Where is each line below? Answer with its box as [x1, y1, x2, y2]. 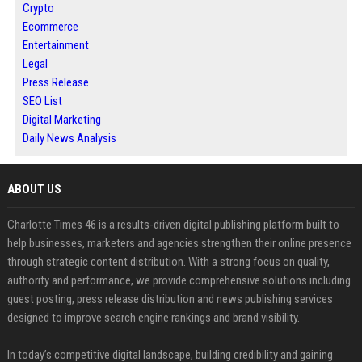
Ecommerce [22, 19, 78, 34]
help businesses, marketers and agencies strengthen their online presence [6, 236, 351, 250]
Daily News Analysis [22, 131, 116, 145]
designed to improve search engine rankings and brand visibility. [6, 310, 300, 325]
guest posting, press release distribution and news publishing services [6, 292, 333, 306]
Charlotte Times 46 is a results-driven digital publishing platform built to [6, 217, 339, 232]
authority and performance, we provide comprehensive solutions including [6, 273, 351, 288]
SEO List [22, 94, 62, 108]
